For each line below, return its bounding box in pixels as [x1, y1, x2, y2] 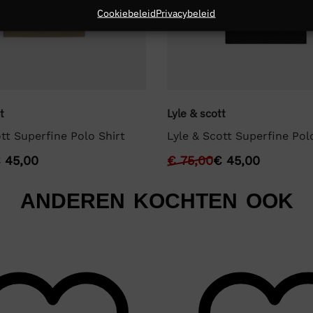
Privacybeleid [156, 6, 216, 19]
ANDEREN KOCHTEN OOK [20, 189, 293, 213]
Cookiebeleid [97, 6, 156, 19]
